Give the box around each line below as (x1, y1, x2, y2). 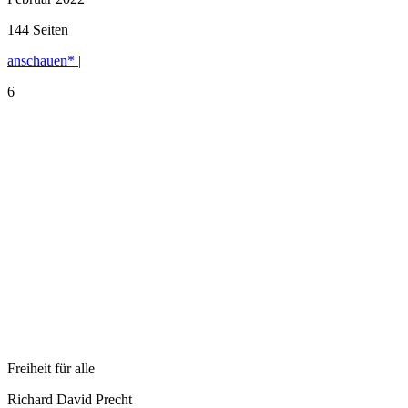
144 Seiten (7, 21, 68, 37)
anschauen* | (7, 52, 81, 68)
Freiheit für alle (7, 360, 95, 376)
